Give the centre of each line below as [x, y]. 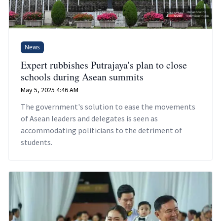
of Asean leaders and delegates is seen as [89, 119]
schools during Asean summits [82, 77]
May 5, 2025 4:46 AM [50, 90]
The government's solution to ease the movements [108, 107]
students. [37, 142]
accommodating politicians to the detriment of [101, 130]
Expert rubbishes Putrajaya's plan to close [104, 65]
